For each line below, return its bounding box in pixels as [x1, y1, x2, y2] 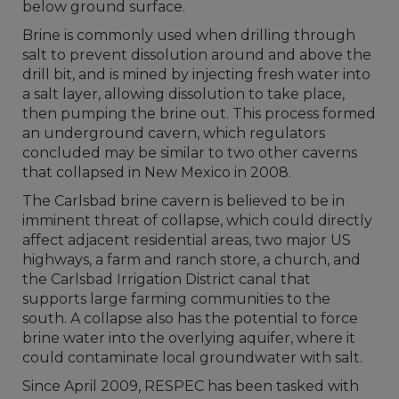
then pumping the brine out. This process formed [22, 104, 376, 122]
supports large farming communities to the [22, 289, 330, 307]
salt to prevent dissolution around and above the [22, 45, 371, 63]
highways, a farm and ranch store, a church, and [22, 250, 361, 268]
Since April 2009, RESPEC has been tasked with [22, 377, 359, 395]
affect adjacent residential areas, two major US [22, 231, 351, 248]
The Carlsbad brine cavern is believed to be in [22, 191, 345, 209]
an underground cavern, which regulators [22, 124, 325, 142]
